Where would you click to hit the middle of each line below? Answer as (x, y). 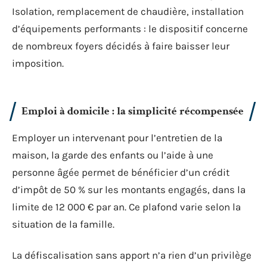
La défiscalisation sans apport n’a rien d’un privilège (132, 255)
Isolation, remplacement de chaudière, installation (128, 11)
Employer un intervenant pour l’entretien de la (117, 138)
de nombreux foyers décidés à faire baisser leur (121, 46)
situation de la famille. (63, 224)
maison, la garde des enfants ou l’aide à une (113, 155)
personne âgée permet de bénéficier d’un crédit (121, 172)
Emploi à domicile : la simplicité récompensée (133, 111)
